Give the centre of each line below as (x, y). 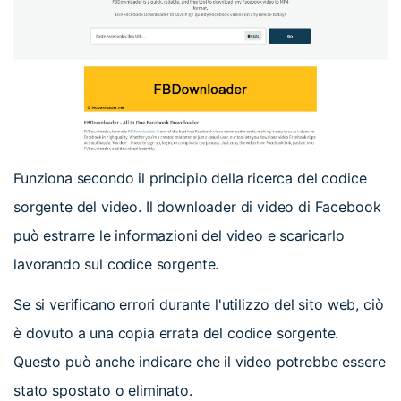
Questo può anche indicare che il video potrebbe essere (200, 361)
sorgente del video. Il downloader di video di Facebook (197, 207)
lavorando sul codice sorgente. (116, 264)
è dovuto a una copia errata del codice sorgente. (176, 333)
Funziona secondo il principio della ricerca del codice (190, 179)
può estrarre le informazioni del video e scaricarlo (179, 236)
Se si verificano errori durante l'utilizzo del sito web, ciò (199, 304)
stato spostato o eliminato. (103, 390)
